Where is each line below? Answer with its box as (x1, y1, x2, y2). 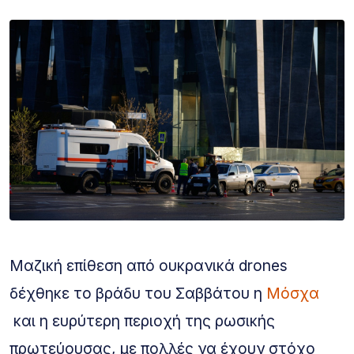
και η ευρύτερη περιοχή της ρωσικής (9, 311, 275, 331)
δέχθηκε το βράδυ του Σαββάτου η (9, 284, 266, 303)
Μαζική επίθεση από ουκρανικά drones (9, 256, 288, 276)
